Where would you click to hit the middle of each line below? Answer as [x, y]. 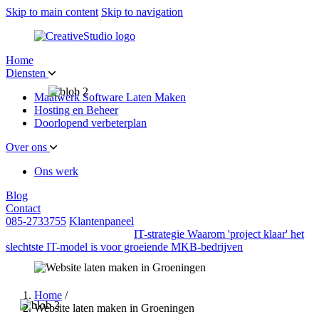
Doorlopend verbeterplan [90, 123]
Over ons [28, 147]
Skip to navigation [142, 12]
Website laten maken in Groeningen [114, 308]
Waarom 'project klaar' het [246, 234]
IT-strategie [159, 234]
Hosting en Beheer [76, 110]
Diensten [27, 73]
